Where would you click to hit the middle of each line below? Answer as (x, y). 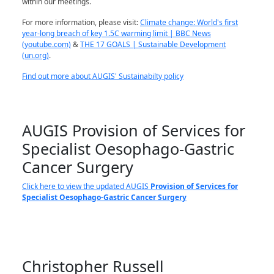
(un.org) (35, 56)
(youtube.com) (46, 45)
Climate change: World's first (189, 23)
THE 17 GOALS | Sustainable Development (153, 45)
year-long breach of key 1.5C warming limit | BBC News (117, 34)
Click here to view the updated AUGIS (86, 187)
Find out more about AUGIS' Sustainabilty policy (103, 76)
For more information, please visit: (81, 23)
